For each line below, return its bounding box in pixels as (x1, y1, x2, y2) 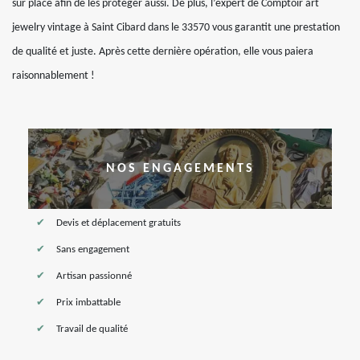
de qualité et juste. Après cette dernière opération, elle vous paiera (12, 46, 313, 58)
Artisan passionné (56, 271, 132, 281)
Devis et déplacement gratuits (56, 218, 181, 228)
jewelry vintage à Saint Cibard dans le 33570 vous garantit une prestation (12, 22, 340, 34)
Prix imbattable (56, 297, 121, 308)
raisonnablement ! (12, 70, 95, 82)
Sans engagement (56, 244, 129, 255)
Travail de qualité (56, 324, 128, 334)
